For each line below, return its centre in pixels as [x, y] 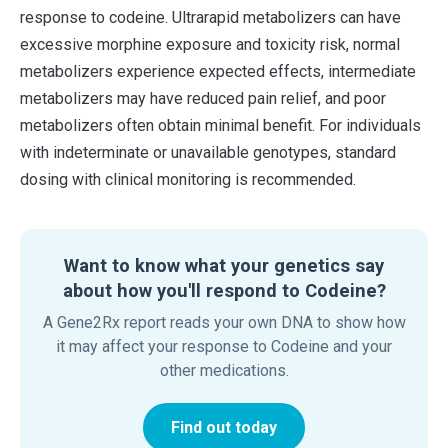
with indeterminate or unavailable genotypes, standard [208, 152]
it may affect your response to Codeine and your [224, 346]
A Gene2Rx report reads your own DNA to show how [224, 322]
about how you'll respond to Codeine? [224, 290]
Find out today [224, 427]
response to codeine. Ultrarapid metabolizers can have [210, 17]
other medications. [224, 370]
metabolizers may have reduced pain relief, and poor [203, 98]
